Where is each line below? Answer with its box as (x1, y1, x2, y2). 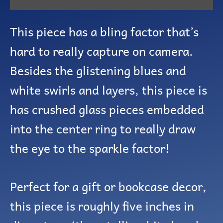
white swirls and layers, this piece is (10, 80, 207, 99)
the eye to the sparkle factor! (10, 138, 170, 157)
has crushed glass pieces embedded (10, 99, 204, 118)
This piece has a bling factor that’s (10, 21, 199, 41)
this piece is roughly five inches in (10, 196, 194, 216)
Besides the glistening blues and (10, 60, 186, 80)
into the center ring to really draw (10, 118, 196, 138)
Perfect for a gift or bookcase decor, (10, 177, 207, 196)
